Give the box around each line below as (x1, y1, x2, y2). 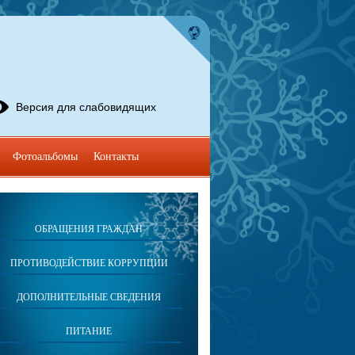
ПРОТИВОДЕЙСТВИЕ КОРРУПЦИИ (10, 258, 168, 269)
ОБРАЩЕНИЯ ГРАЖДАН (35, 223, 143, 235)
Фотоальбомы (12, 151, 78, 162)
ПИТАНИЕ (66, 326, 112, 337)
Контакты (93, 151, 139, 162)
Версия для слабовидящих (16, 101, 156, 113)
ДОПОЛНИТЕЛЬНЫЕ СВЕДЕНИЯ (17, 292, 161, 303)
